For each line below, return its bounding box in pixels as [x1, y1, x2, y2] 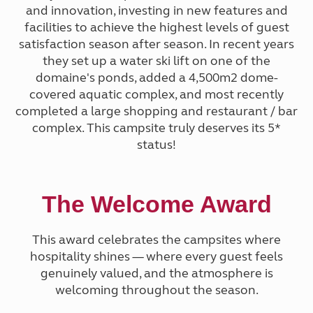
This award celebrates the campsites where [32, 232, 281, 248]
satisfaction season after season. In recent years [19, 36, 294, 52]
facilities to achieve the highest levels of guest [24, 19, 289, 35]
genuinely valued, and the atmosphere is [40, 265, 273, 282]
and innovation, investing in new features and [25, 2, 288, 18]
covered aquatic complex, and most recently [29, 86, 284, 102]
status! [137, 136, 176, 152]
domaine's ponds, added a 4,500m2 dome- [35, 69, 278, 85]
